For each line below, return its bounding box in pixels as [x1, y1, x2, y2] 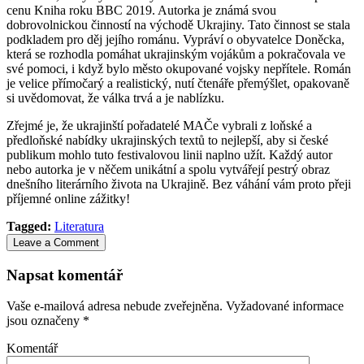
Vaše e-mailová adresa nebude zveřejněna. [6, 299, 223, 314]
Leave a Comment [13, 236, 99, 249]
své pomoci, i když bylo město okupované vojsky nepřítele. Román [6, 61, 351, 76]
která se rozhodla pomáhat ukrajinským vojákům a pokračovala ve [6, 46, 345, 61]
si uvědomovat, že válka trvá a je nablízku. [6, 90, 224, 105]
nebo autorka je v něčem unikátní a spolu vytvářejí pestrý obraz [6, 162, 330, 176]
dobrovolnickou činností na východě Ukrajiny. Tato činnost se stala [6, 17, 350, 32]
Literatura [54, 219, 104, 233]
